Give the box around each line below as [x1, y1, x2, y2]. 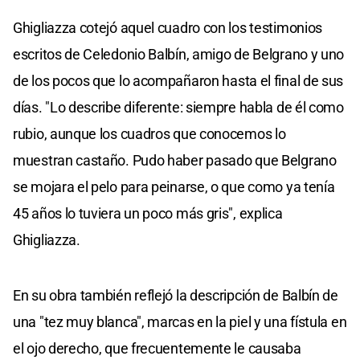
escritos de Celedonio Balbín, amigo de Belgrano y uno [13, 46, 345, 63]
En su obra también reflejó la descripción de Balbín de [13, 287, 338, 305]
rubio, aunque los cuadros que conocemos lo [13, 125, 286, 143]
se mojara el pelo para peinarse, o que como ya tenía [13, 178, 335, 196]
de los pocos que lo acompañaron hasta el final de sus [13, 72, 344, 90]
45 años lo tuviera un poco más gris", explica [13, 205, 283, 223]
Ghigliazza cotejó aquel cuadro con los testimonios [13, 19, 323, 37]
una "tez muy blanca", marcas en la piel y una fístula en [13, 313, 347, 331]
